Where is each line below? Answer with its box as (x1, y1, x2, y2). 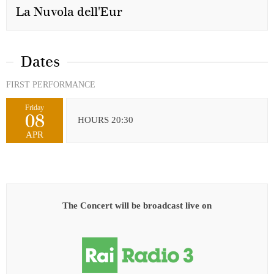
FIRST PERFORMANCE (6, 80, 95, 89)
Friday (25, 103, 44, 112)
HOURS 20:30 (78, 114, 133, 125)
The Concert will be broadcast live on (62, 200, 212, 210)
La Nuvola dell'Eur (16, 4, 122, 20)
